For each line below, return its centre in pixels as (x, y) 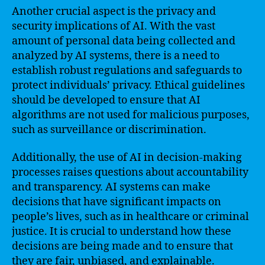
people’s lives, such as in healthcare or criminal (130, 217)
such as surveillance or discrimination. (109, 130)
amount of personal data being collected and (124, 41)
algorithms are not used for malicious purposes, (131, 115)
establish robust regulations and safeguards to (127, 70)
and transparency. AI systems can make (111, 187)
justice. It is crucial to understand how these (122, 232)
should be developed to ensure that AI (106, 100)
